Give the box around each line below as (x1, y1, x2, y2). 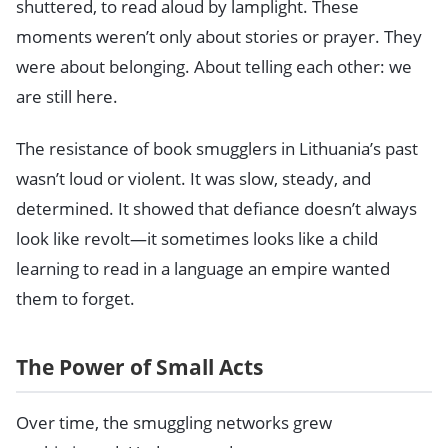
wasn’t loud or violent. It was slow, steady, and (16, 167, 371, 191)
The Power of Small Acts (16, 352, 263, 381)
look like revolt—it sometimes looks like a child (16, 227, 378, 251)
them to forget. (16, 287, 135, 311)
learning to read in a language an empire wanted (16, 257, 390, 281)
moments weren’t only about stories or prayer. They (16, 25, 422, 49)
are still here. (16, 85, 118, 109)
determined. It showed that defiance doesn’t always (16, 197, 417, 221)
